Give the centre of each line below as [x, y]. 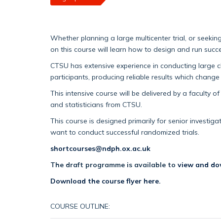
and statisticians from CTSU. [96, 105]
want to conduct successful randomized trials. [125, 132]
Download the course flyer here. [106, 181]
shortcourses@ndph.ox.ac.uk [100, 148]
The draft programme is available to [114, 165]
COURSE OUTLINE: [80, 206]
